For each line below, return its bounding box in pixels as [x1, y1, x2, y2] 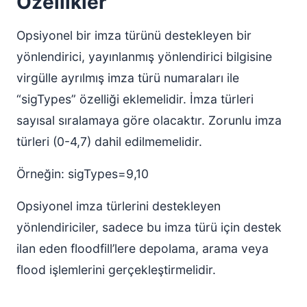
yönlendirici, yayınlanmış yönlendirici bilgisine [16, 49, 272, 64]
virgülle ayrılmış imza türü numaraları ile [16, 71, 239, 85]
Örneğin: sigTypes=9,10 [16, 167, 149, 181]
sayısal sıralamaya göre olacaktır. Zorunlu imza [16, 113, 282, 127]
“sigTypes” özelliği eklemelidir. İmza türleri [16, 92, 254, 106]
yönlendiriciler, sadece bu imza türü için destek [16, 220, 282, 234]
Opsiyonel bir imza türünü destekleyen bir [16, 28, 251, 42]
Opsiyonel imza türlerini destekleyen [16, 199, 221, 213]
